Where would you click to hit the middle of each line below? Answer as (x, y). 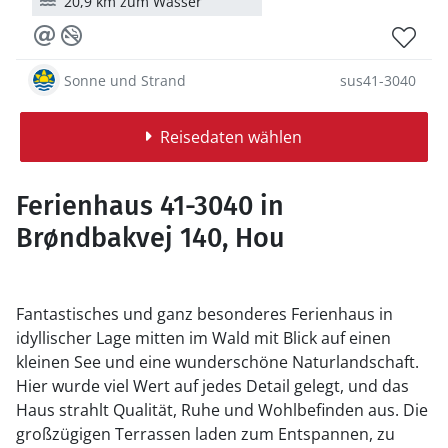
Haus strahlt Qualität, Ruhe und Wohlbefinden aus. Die (209, 410)
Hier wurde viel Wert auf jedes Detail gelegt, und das (212, 386)
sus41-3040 (378, 80)
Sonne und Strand (125, 80)
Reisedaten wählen (230, 137)
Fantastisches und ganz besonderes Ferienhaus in (204, 314)
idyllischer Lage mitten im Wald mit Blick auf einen (203, 338)
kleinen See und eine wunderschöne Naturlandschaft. (217, 362)
